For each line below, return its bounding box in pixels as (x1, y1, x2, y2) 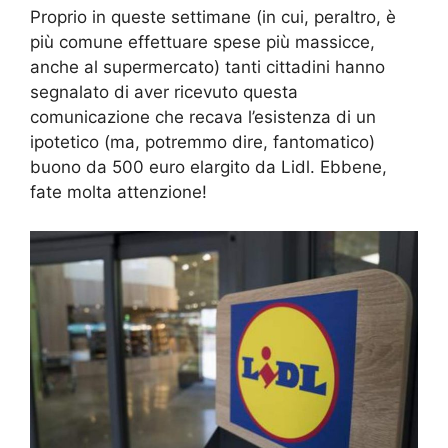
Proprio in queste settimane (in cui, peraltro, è (30, 7, 396, 28)
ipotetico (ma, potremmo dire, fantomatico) (30, 132, 375, 153)
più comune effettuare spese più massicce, (30, 32, 375, 53)
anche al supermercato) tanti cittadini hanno (30, 57, 385, 78)
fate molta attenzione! (30, 182, 207, 203)
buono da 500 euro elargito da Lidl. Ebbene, (30, 157, 387, 178)
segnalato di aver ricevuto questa (30, 82, 298, 103)
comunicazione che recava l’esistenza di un (30, 107, 376, 128)
